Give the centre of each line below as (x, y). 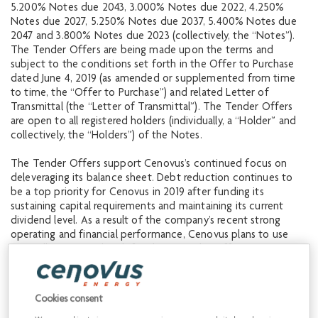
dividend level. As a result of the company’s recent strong (146, 221)
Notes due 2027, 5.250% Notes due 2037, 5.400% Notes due (154, 23)
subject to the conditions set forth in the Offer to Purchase (153, 65)
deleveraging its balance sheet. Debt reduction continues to (152, 179)
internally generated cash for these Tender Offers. (130, 250)
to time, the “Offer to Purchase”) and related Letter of (140, 94)
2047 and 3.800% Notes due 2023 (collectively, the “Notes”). (153, 37)
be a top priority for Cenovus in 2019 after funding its (137, 193)
